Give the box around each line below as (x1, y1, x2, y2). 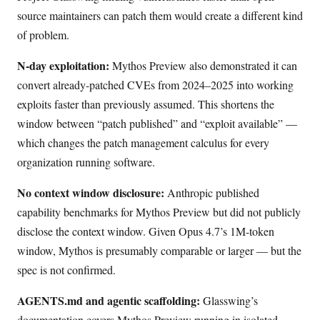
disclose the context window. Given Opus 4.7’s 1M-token (17, 223, 274, 239)
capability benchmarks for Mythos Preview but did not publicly (17, 204, 301, 219)
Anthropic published (164, 184, 259, 200)
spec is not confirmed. (17, 261, 116, 277)
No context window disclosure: (17, 184, 164, 201)
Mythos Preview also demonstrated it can (109, 57, 297, 73)
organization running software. (17, 154, 155, 169)
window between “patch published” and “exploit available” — (17, 115, 297, 131)
